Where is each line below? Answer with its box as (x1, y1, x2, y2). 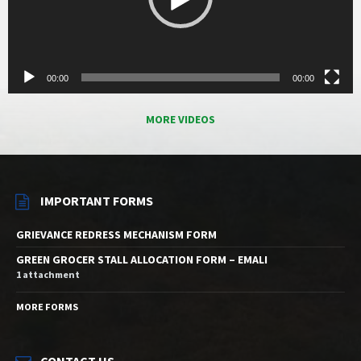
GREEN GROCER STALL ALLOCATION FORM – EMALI (16, 251, 268, 267)
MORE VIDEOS (146, 111, 215, 127)
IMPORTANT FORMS (40, 192, 153, 209)
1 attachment (16, 268, 80, 280)
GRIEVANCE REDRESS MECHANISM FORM (16, 226, 217, 242)
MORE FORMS (16, 300, 78, 313)
